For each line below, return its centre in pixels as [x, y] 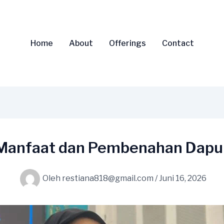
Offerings [127, 43]
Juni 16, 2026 [183, 178]
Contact [178, 43]
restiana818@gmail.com [108, 178]
